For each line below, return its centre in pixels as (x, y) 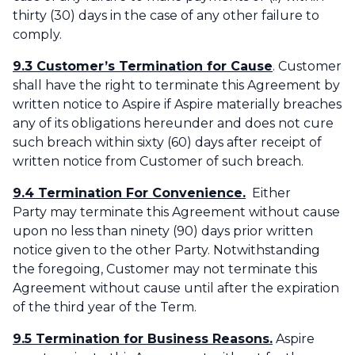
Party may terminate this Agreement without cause (176, 212)
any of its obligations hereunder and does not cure (173, 124)
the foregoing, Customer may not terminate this (165, 269)
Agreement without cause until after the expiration (176, 288)
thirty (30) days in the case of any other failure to (166, 16)
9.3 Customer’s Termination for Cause (143, 67)
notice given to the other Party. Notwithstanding (166, 250)
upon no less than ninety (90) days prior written (163, 231)
